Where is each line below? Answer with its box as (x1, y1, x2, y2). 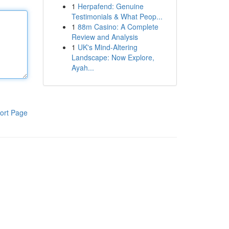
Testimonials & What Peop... (71, 11, 163, 21)
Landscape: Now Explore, (71, 52, 154, 62)
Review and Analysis (71, 32, 138, 42)
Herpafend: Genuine (77, 1, 144, 11)
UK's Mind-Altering (77, 42, 138, 52)
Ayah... (71, 62, 94, 73)
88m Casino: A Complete (77, 21, 158, 32)
